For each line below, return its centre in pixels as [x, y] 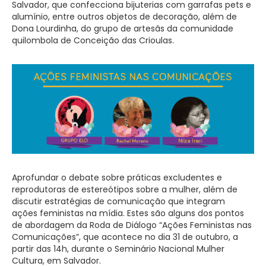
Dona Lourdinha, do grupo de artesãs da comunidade [123, 29]
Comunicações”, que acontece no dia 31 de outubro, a [125, 237]
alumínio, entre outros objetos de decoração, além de [124, 17]
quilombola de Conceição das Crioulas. [93, 41]
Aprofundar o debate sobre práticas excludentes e [117, 178]
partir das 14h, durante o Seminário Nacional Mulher [118, 249]
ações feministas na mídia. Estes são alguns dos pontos [128, 213]
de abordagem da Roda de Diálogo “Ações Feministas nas [132, 225]
